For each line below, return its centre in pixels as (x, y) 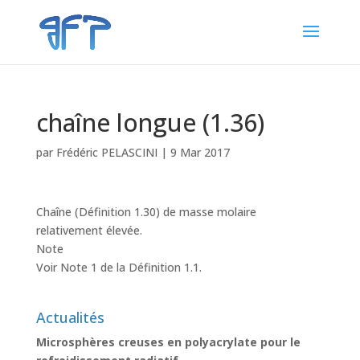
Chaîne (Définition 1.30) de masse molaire (146, 212)
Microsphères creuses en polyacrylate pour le (168, 342)
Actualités (70, 317)
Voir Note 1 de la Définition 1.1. (119, 267)
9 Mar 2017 (200, 152)
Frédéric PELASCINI (106, 152)
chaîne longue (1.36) (150, 123)
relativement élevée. (89, 230)
